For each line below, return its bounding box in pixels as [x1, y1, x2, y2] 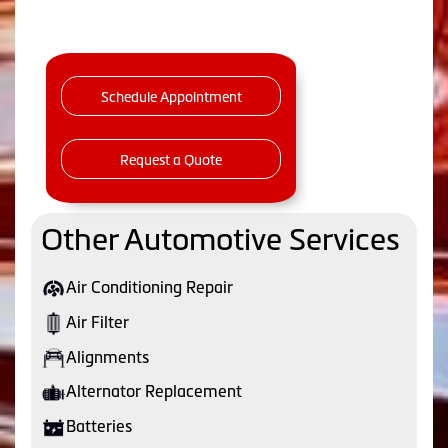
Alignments [66, 347, 149, 366]
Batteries [66, 417, 132, 436]
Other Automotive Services [41, 222, 400, 256]
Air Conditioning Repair [66, 277, 233, 296]
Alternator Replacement [66, 382, 242, 401]
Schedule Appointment [100, 88, 242, 105]
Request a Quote [120, 151, 222, 168]
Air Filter [66, 312, 129, 331]
